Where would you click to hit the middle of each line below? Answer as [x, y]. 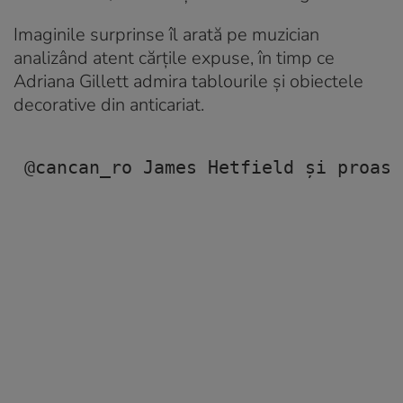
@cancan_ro [78, 168]
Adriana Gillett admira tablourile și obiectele [188, 82]
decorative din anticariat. [109, 105]
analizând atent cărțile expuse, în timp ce [174, 58]
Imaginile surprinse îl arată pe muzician [166, 35]
